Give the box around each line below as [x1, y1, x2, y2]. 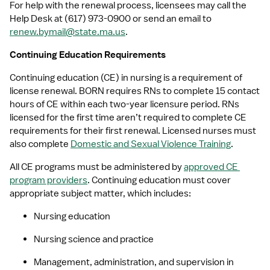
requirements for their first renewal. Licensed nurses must [10, 125, 256, 137]
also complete [10, 138, 71, 150]
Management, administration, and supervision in [34, 256, 234, 268]
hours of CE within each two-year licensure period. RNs [10, 98, 239, 110]
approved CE [184, 161, 238, 173]
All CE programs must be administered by [10, 161, 184, 173]
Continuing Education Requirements [10, 49, 166, 61]
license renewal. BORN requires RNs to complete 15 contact [10, 85, 260, 97]
